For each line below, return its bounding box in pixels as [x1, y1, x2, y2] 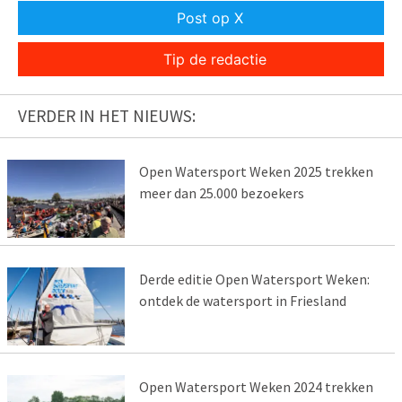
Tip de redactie [162, 49, 267, 68]
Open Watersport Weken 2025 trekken [138, 162, 373, 180]
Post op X [177, 8, 243, 27]
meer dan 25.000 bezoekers [138, 183, 304, 202]
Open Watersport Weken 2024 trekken [138, 377, 373, 396]
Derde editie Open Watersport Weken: [138, 269, 370, 288]
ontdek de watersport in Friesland [138, 291, 346, 310]
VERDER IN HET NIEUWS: [18, 104, 196, 127]
